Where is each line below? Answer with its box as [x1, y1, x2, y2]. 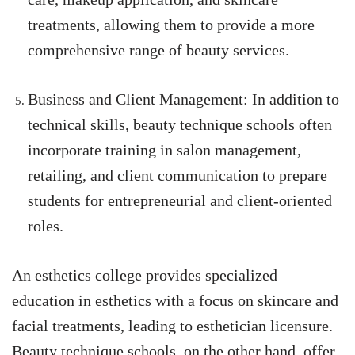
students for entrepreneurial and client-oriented [28, 192, 332, 210]
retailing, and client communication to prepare [28, 166, 327, 185]
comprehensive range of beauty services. [28, 41, 289, 59]
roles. [28, 217, 63, 235]
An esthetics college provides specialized [12, 266, 277, 284]
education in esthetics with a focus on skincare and [12, 292, 338, 310]
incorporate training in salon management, [28, 141, 301, 159]
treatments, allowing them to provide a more [28, 16, 315, 34]
